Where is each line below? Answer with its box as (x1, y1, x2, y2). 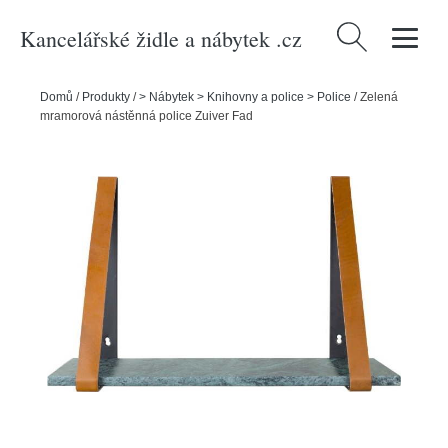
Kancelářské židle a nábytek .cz (20, 23, 302, 53)
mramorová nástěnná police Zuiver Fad (40, 109, 253, 123)
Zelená (360, 90, 398, 104)
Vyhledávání (332, 25, 420, 43)
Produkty (82, 90, 130, 104)
